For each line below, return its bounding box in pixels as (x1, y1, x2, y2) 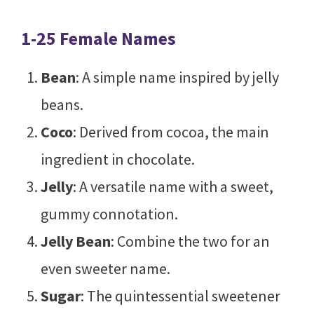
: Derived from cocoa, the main (72, 122, 269, 142)
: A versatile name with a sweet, (72, 177, 273, 197)
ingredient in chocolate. (40, 149, 195, 170)
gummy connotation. (40, 204, 178, 224)
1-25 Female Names (21, 27, 176, 50)
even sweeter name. (40, 259, 170, 279)
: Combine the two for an (110, 231, 270, 252)
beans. (40, 95, 83, 115)
